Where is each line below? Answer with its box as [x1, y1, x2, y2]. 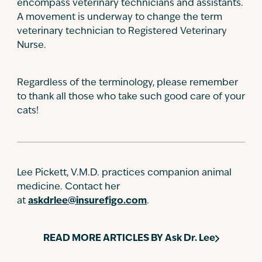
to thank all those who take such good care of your [17, 92, 245, 102]
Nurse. [17, 41, 46, 50]
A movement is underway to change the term [17, 13, 222, 22]
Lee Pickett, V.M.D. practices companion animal [17, 168, 232, 178]
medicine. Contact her [17, 182, 120, 192]
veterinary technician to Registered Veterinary [17, 27, 227, 36]
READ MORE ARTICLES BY [43, 234, 165, 243]
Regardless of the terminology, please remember [17, 78, 238, 88]
